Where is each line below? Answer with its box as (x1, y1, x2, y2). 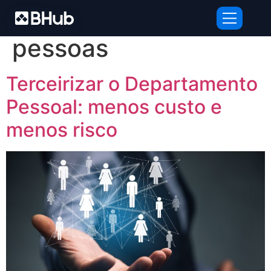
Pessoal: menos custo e (6, 95, 222, 119)
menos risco (6, 118, 117, 142)
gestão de (68, 4, 184, 34)
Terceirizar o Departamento (6, 72, 258, 96)
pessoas (12, 33, 108, 63)
